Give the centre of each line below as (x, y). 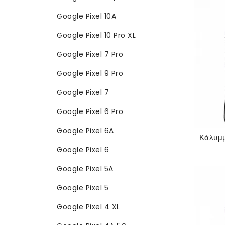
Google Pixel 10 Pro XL (96, 35)
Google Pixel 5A (85, 168)
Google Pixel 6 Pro (90, 111)
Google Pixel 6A (85, 130)
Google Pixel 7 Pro (90, 54)
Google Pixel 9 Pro (90, 73)
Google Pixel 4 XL (88, 207)
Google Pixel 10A (86, 16)
